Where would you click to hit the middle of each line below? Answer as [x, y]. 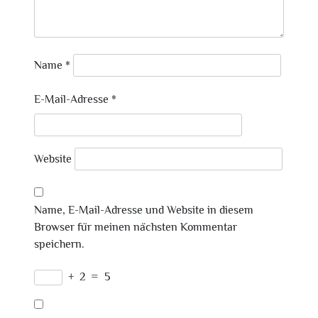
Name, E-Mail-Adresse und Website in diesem [144, 210]
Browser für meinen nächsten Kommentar [136, 227]
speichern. [59, 244]
